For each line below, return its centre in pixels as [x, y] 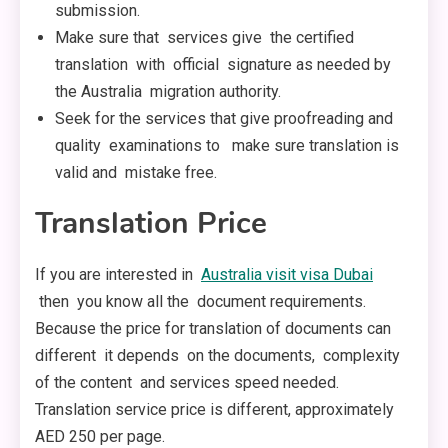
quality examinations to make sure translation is [227, 146]
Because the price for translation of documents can [213, 329]
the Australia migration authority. [168, 92]
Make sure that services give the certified [206, 38]
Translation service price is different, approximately [214, 410]
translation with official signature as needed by [223, 65]
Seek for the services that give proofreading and [224, 119]
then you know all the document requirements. [200, 302]
